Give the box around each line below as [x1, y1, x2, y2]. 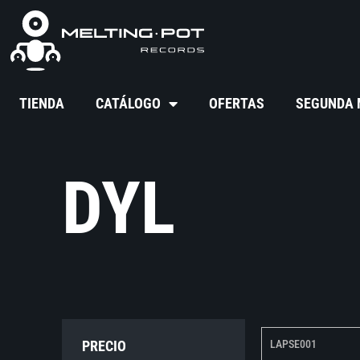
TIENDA [19, 95, 65, 112]
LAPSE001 [270, 337, 317, 351]
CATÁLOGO [96, 95, 162, 112]
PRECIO [82, 337, 127, 355]
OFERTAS [209, 95, 265, 112]
